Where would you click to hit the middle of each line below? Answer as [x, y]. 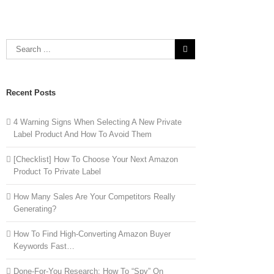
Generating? [35, 209]
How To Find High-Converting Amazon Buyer [92, 234]
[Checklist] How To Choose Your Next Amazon [96, 159]
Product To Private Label [57, 172]
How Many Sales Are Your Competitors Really [94, 197]
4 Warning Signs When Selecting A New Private [98, 122]
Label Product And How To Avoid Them [83, 134]
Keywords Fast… [44, 246]
